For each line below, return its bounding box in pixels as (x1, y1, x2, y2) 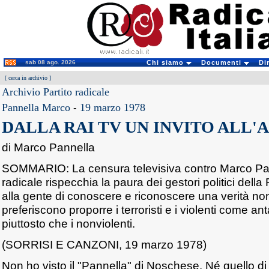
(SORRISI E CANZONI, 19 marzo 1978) (2, 238, 207, 251)
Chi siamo (146, 59, 186, 66)
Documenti (201, 59, 244, 66)
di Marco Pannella (2, 141, 95, 154)
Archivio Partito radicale (2, 86, 109, 98)
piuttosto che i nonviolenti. (2, 217, 135, 230)
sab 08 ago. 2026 (25, 59, 76, 65)
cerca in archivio (8, 74, 47, 81)
